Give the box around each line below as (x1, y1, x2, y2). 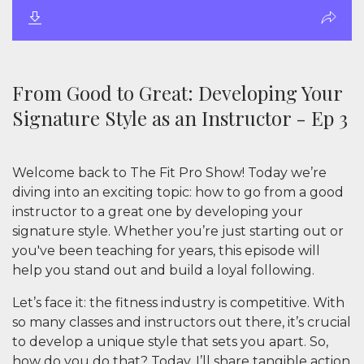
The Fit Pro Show (130, 165, 242, 180)
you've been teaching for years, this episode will (12, 243, 320, 258)
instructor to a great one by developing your (12, 204, 303, 219)
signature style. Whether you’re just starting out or (12, 223, 344, 239)
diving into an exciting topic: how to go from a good (12, 184, 344, 200)
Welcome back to (12, 165, 130, 180)
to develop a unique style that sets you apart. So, (12, 334, 328, 349)
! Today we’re (242, 165, 327, 180)
